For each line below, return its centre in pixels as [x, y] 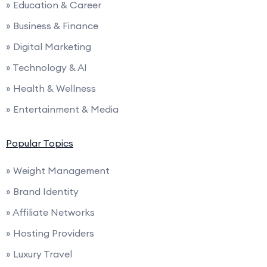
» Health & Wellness [51, 88]
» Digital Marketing [49, 46]
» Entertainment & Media [62, 109]
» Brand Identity [42, 191]
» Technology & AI [46, 67]
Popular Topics [40, 143]
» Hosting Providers [50, 233]
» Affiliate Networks [50, 212]
